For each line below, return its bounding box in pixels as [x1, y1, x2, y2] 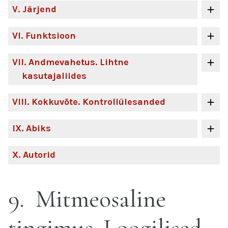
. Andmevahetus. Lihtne [24, 56, 129, 68]
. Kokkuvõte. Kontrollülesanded [27, 96, 165, 107]
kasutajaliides [21, 70, 87, 81]
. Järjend [18, 4, 56, 15]
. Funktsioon [21, 30, 76, 41]
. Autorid [18, 149, 55, 160]
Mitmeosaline [30, 184, 166, 214]
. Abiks [21, 123, 51, 134]
